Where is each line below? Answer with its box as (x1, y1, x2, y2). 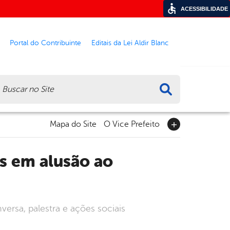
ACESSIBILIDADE (181, 6, 228, 12)
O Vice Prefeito (104, 120, 160, 129)
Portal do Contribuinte (10, 38, 81, 47)
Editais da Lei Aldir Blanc (91, 38, 168, 47)
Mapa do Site (50, 120, 97, 129)
